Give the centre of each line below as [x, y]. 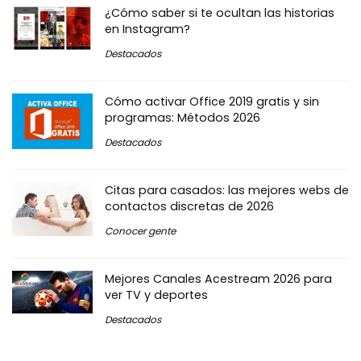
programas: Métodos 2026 [183, 118]
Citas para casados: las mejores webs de [227, 191]
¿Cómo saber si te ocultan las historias [220, 13]
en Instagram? [147, 29]
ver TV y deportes [156, 295]
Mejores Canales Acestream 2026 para [218, 279]
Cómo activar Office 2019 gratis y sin [212, 102]
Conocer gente [140, 231]
